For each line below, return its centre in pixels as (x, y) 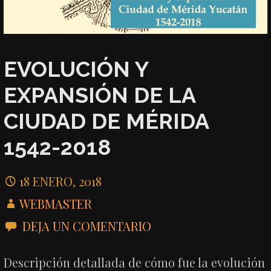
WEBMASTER (56, 204)
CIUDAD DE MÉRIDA (106, 121)
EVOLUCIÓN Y (76, 69)
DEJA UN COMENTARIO (87, 226)
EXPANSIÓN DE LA (100, 95)
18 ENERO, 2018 (61, 181)
